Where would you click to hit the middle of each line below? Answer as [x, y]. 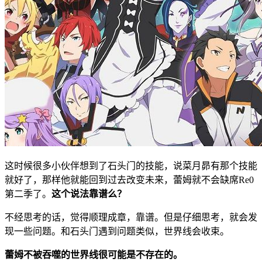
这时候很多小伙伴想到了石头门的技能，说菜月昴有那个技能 [131, 166]
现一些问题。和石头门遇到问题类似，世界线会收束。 [117, 232]
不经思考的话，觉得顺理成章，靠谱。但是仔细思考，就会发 [131, 218]
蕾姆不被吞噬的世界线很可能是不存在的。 [94, 255]
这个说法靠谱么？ [89, 194]
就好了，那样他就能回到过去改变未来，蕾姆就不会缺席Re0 [129, 180]
